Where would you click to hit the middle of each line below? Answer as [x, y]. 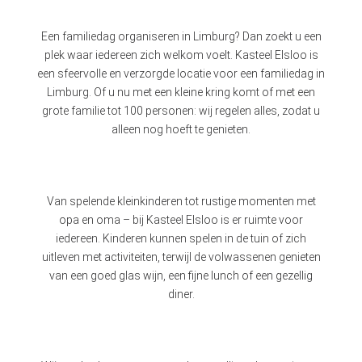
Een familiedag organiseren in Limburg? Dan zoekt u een [181, 36]
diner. [181, 294]
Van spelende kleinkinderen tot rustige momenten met [181, 201]
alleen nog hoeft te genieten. [181, 129]
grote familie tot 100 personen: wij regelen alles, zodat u [181, 110]
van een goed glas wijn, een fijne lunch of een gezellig [181, 275]
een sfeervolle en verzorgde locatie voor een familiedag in [181, 73]
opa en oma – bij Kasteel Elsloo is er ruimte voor [181, 219]
